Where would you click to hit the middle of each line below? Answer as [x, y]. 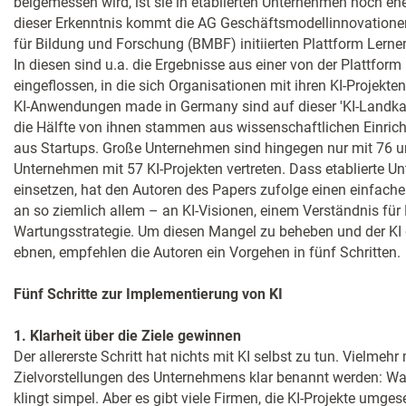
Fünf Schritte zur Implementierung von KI [148, 294]
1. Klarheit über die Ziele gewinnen [127, 336]
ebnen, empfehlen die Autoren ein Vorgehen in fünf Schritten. [207, 252]
